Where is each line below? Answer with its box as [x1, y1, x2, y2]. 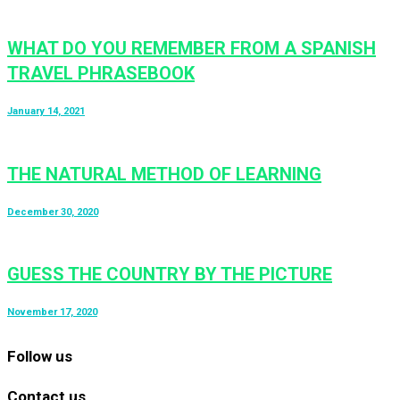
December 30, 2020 [7, 205, 98, 218]
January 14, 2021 [7, 105, 85, 118]
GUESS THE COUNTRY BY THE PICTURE [7, 263, 332, 286]
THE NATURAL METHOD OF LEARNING [7, 162, 321, 185]
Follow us [7, 347, 72, 366]
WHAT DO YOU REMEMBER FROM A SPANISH [7, 37, 376, 60]
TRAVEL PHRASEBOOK [7, 62, 195, 85]
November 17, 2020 [7, 306, 97, 319]
